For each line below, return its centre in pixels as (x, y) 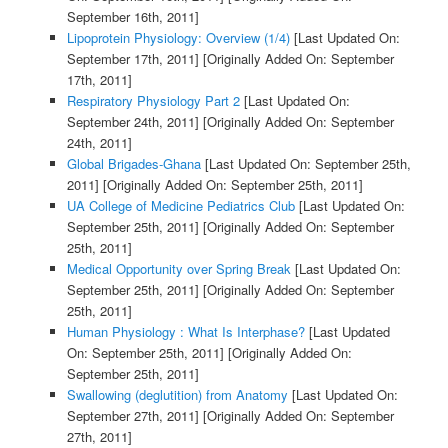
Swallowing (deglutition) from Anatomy (177, 395)
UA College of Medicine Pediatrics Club (180, 206)
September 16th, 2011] (132, 17)
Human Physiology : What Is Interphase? (185, 332)
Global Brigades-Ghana (133, 164)
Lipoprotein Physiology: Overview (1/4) (178, 38)
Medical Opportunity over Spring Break (178, 269)
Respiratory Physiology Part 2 (153, 101)
